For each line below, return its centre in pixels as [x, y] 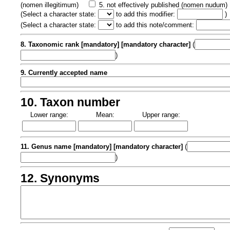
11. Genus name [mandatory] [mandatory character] [103, 147]
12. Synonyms [60, 178]
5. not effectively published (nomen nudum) [163, 5]
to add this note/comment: [155, 25]
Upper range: [161, 115]
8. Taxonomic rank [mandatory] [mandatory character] [107, 44]
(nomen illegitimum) [50, 5]
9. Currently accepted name [64, 72]
